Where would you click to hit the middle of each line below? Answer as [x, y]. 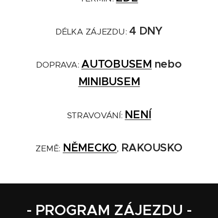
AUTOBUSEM [117, 64]
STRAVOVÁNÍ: [96, 115]
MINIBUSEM [109, 81]
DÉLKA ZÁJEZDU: [92, 31]
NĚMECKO [90, 147]
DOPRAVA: [59, 64]
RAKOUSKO [152, 147]
